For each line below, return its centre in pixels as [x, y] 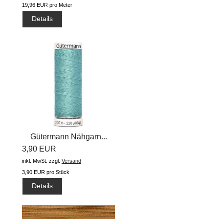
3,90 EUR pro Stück [46, 172]
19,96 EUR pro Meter [47, 5]
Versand [71, 161]
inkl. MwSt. [35, 161]
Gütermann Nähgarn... [68, 136]
